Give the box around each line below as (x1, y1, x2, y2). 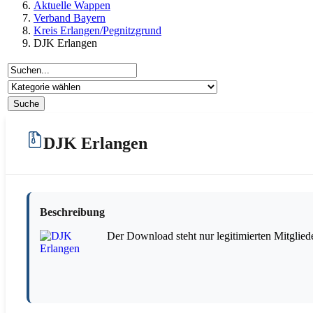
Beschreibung (40, 205, 105, 218)
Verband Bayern (34, 11, 105, 24)
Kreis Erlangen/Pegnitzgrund (34, 24, 161, 36)
